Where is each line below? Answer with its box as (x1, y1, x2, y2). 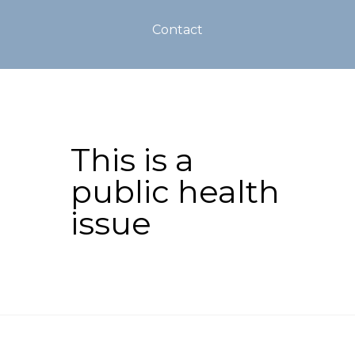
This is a (71, 140, 194, 179)
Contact (152, 22, 203, 37)
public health (71, 172, 280, 211)
